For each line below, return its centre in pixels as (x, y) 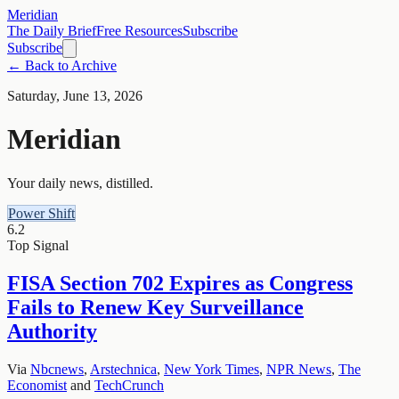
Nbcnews (57, 369)
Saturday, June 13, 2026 (75, 96)
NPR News (299, 369)
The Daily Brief (52, 31)
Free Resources (139, 31)
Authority (52, 331)
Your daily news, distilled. (80, 183)
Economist (37, 385)
